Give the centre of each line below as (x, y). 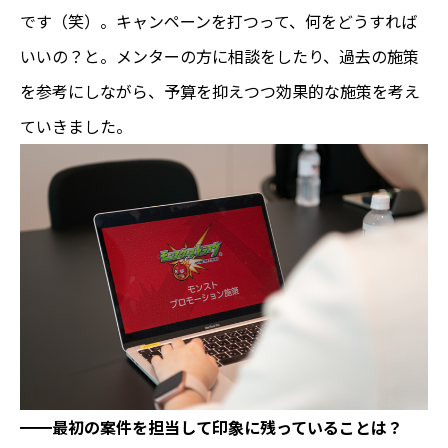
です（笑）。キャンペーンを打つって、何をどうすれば (218, 21)
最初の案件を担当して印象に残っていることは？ (227, 426)
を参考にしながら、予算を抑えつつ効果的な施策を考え (220, 91)
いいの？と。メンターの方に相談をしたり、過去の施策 (219, 56)
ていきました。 (76, 126)
